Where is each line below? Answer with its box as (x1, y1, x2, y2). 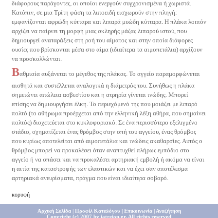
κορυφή (12, 191, 30, 198)
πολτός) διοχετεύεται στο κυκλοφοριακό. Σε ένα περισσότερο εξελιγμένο (12, 119, 198, 126)
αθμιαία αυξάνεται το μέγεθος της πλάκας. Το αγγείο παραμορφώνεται (19, 70, 200, 77)
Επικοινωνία (124, 208, 152, 214)
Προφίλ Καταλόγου (74, 208, 120, 214)
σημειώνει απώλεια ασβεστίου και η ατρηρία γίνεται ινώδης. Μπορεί (12, 91, 188, 98)
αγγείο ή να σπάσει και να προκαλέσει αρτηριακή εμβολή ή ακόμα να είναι (12, 156, 204, 163)
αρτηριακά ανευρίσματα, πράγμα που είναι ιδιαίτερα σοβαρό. (12, 174, 168, 182)
